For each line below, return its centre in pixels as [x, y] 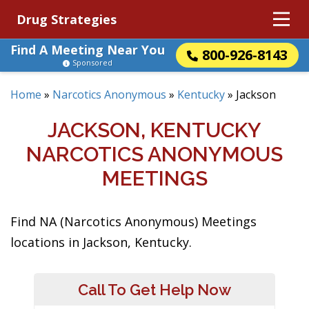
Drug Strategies [67, 19]
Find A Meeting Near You [88, 50]
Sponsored [92, 62]
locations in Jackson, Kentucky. [101, 242]
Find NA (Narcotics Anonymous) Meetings [133, 221]
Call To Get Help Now [154, 290]
